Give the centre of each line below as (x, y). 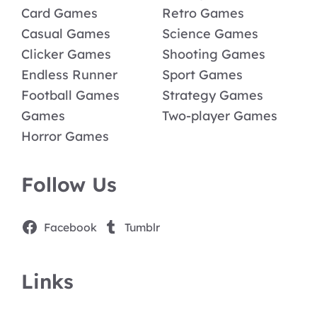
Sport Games (202, 74)
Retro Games (203, 13)
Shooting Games (214, 54)
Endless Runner (69, 74)
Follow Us (69, 184)
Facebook (70, 227)
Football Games (70, 95)
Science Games (210, 33)
